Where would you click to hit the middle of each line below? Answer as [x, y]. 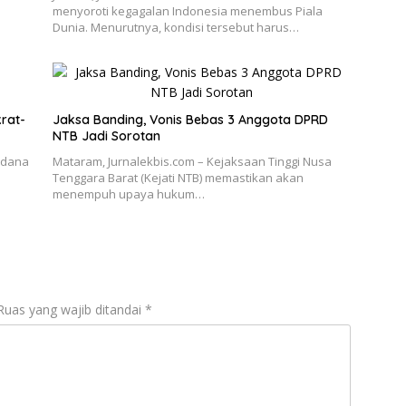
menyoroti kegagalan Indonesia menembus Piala [187, 11]
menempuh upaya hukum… [128, 194]
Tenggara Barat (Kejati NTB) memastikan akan [178, 178]
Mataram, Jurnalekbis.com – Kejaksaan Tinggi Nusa [192, 162]
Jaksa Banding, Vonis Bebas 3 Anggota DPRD [190, 120]
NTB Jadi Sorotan [106, 136]
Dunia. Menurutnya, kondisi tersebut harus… [175, 28]
